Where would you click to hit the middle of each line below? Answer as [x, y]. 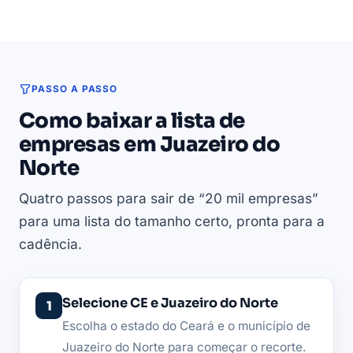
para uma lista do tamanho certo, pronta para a [172, 221]
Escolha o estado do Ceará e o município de [186, 326]
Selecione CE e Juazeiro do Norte [170, 303]
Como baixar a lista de [132, 121]
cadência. [50, 244]
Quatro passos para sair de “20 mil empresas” [169, 199]
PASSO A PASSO [75, 89]
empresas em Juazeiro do [150, 145]
